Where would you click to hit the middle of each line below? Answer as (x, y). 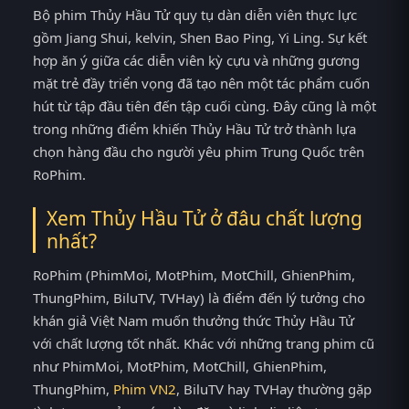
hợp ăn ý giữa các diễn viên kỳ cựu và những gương (196, 61)
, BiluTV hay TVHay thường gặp (274, 388)
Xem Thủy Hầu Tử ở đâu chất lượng (204, 218)
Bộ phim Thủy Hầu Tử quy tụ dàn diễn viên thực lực (195, 15)
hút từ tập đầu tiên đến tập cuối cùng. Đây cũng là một (204, 106)
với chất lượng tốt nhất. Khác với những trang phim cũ (204, 343)
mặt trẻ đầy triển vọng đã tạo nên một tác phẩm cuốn (201, 84)
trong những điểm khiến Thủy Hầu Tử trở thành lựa (194, 129)
